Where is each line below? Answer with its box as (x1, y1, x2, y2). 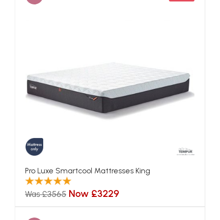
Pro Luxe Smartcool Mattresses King (25, 166, 150, 175)
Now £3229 (69, 188, 119, 200)
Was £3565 (25, 189, 66, 199)
